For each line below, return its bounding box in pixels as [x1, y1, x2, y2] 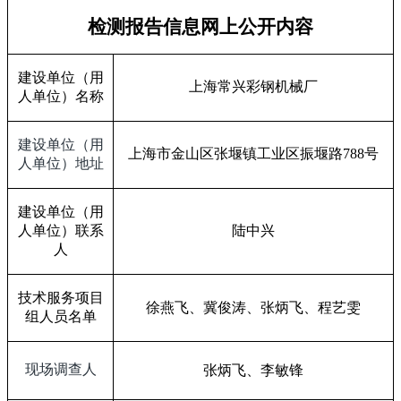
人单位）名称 [17, 88, 104, 104]
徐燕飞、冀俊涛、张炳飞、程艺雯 [146, 299, 361, 315]
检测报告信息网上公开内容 [88, 15, 313, 38]
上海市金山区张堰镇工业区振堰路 [128, 145, 343, 161]
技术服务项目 [17, 289, 104, 305]
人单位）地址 [17, 155, 104, 171]
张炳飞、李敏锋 [203, 362, 303, 378]
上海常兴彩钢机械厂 [189, 78, 318, 94]
